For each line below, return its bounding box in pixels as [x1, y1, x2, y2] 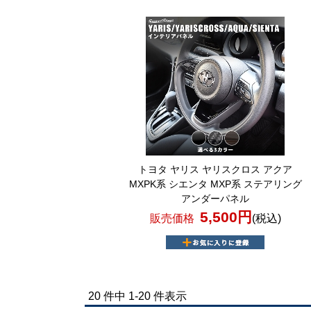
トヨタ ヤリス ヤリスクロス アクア [138, 164, 293, 175]
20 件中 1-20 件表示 [88, 290, 198, 302]
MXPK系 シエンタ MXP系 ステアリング [128, 178, 302, 190]
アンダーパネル [181, 193, 250, 204]
